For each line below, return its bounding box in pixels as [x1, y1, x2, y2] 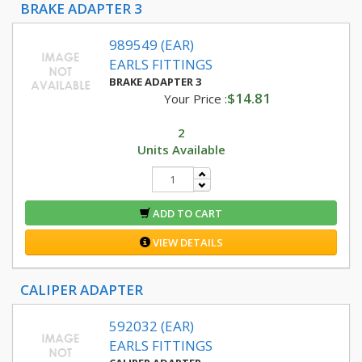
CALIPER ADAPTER [20, 280, 143, 299]
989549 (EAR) [109, 36, 194, 54]
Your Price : [163, 90, 227, 107]
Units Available [137, 141, 225, 158]
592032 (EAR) [109, 317, 194, 335]
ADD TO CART [150, 206, 222, 221]
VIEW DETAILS [149, 235, 223, 250]
